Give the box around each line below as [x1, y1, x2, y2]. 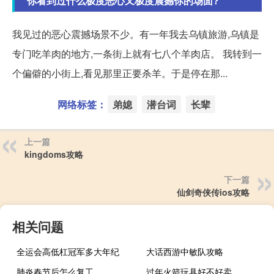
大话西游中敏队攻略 [146, 245, 224, 257]
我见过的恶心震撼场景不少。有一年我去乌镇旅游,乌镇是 [12, 26, 259, 41]
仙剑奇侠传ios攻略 [177, 185, 250, 198]
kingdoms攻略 [24, 147, 83, 160]
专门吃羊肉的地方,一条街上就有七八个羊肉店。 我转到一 [12, 46, 262, 61]
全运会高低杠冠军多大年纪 [17, 245, 119, 257]
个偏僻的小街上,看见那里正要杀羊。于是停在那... [12, 65, 228, 80]
